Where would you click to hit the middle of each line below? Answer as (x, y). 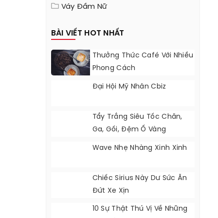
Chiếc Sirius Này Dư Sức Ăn (140, 178)
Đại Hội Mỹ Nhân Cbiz (129, 87)
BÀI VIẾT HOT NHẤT (88, 33)
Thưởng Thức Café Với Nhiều (143, 56)
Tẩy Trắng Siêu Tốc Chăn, (137, 117)
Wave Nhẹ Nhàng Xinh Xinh (140, 148)
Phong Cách (114, 68)
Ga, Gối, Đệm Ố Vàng (129, 130)
